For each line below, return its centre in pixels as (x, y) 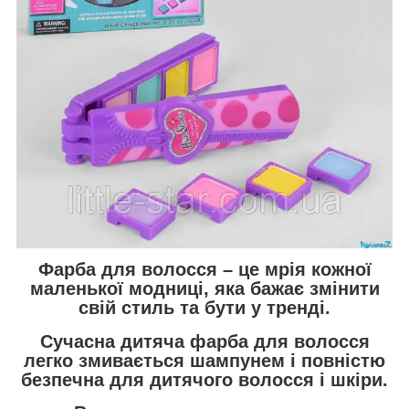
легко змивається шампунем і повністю (204, 360)
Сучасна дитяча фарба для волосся (204, 341)
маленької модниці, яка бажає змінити (204, 289)
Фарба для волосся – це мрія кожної (204, 270)
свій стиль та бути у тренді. (204, 308)
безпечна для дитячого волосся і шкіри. (204, 379)
